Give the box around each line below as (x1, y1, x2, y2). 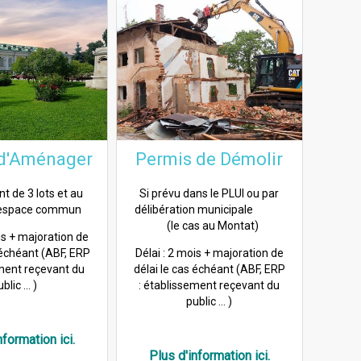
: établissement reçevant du (139, 278, 280, 292)
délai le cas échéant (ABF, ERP (133, 262, 285, 276)
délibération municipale (134, 202, 284, 216)
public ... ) (186, 294, 233, 308)
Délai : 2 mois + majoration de (135, 246, 284, 259)
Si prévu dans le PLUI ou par (139, 186, 280, 200)
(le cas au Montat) (160, 218, 259, 232)
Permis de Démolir (135, 148, 284, 169)
